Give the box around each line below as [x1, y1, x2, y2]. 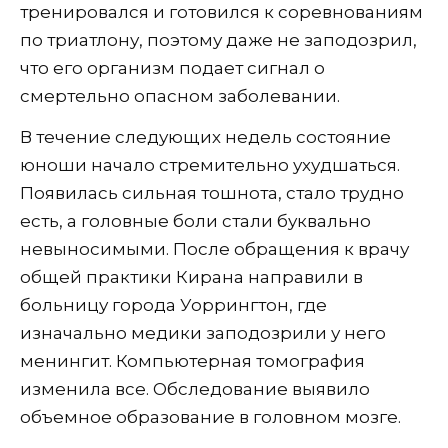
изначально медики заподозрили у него [20, 322, 386, 343]
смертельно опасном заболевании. [20, 85, 340, 106]
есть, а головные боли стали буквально [20, 210, 371, 231]
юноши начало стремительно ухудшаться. [20, 154, 400, 175]
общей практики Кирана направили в [20, 266, 363, 287]
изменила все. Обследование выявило [20, 378, 370, 399]
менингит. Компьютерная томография [20, 350, 365, 371]
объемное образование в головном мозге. [20, 406, 401, 427]
